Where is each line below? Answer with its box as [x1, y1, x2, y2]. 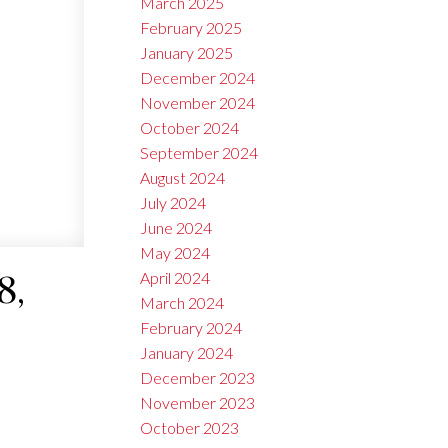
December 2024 [140, 68, 256, 88]
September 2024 [140, 143, 259, 163]
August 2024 [140, 168, 226, 188]
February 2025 [140, 18, 243, 38]
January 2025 [140, 43, 234, 63]
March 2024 [140, 293, 225, 313]
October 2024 [140, 118, 240, 138]
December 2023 [140, 368, 256, 388]
